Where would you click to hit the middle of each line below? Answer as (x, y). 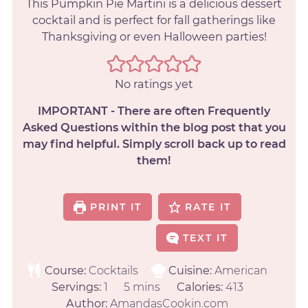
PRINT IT (114, 207)
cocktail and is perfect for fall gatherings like (154, 20)
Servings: (77, 287)
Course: (66, 271)
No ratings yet (154, 84)
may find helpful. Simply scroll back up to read (154, 144)
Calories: (201, 287)
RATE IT (206, 207)
